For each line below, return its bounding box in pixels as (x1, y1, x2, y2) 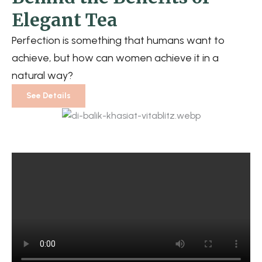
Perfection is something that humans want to (12, 34, 225, 47)
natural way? (12, 69, 73, 82)
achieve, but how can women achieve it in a (12, 51, 219, 64)
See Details (26, 91, 71, 101)
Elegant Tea (12, 9, 118, 31)
